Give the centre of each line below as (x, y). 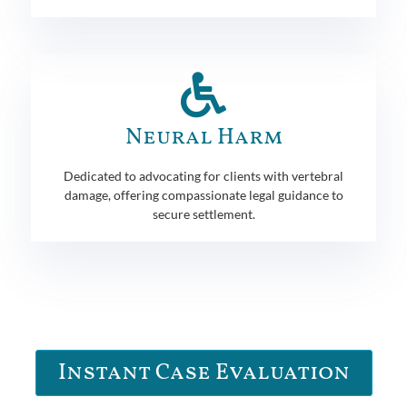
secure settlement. (203, 213)
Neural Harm (203, 137)
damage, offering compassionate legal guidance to (203, 194)
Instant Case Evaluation (203, 372)
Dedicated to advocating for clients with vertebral (203, 175)
